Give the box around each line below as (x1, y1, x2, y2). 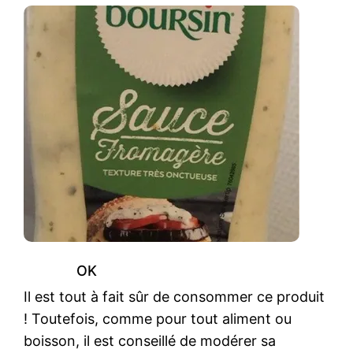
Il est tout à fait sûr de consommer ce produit (24, 288, 325, 305)
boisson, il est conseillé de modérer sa (24, 332, 277, 349)
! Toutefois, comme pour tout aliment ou (24, 310, 292, 327)
